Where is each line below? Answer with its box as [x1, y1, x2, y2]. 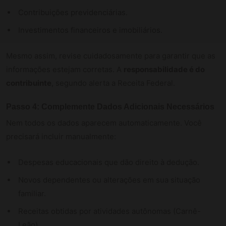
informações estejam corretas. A [6, 64, 124, 74]
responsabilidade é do [124, 64, 205, 74]
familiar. [18, 188, 46, 198]
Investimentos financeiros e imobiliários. [18, 25, 162, 35]
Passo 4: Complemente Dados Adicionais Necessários [6, 102, 214, 111]
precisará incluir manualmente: [6, 131, 116, 141]
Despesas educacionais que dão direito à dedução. [18, 157, 199, 167]
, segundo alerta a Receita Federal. [51, 78, 175, 88]
